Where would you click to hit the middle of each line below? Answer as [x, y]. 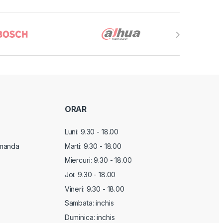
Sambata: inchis [89, 203]
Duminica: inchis [90, 217]
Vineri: [75, 189]
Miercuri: [79, 160]
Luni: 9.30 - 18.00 [92, 132]
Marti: [74, 146]
